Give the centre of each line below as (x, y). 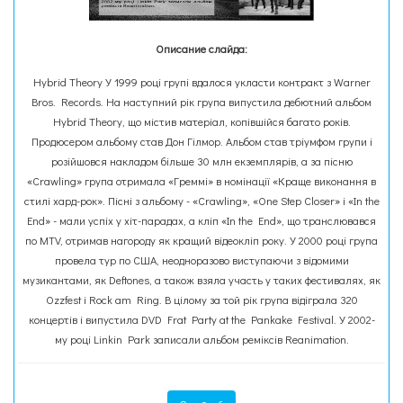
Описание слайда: (201, 49)
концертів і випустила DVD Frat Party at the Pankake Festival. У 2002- (201, 319)
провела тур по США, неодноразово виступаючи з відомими (201, 260)
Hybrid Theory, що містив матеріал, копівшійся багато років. (201, 121)
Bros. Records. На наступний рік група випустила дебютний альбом (201, 102)
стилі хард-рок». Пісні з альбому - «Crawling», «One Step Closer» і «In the (201, 201)
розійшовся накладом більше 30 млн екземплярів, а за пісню (201, 161)
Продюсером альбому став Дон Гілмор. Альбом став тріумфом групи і (201, 141)
